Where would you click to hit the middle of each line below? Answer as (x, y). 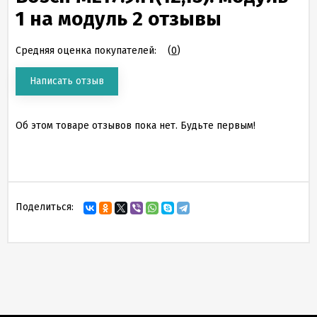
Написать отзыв (67, 81)
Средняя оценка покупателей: (86, 51)
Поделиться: (45, 207)
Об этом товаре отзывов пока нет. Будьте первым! (136, 126)
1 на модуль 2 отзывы (119, 19)
